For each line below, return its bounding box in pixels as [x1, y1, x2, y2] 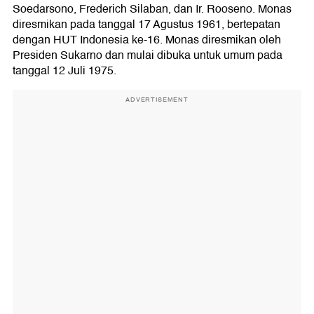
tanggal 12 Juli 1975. [13, 61, 116, 80]
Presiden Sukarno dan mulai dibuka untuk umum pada [13, 46, 282, 64]
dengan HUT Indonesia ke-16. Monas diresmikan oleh [13, 30, 281, 49]
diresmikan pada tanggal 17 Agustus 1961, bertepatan [13, 15, 280, 34]
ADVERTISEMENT [125, 94, 189, 104]
